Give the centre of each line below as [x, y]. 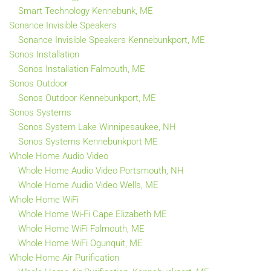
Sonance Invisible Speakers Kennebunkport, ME [112, 40]
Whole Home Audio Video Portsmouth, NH [101, 170]
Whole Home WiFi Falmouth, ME [81, 228]
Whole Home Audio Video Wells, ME [88, 185]
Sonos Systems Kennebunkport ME [88, 141]
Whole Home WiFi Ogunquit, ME [80, 243]
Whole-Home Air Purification [64, 257]
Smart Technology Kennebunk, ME [86, 11]
